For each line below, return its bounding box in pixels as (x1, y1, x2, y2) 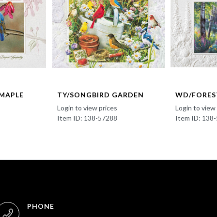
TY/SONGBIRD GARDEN (57, 91, 144, 99)
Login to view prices (57, 104, 117, 112)
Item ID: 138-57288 (57, 114, 117, 123)
